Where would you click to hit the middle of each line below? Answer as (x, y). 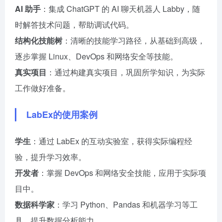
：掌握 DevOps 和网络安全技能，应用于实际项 (122, 172)
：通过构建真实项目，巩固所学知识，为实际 (126, 72)
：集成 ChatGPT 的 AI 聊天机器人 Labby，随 (120, 8)
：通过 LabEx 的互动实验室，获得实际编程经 (111, 141)
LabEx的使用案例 (62, 114)
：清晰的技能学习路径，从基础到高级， (134, 40)
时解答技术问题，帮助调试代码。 (74, 24)
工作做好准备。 (43, 88)
